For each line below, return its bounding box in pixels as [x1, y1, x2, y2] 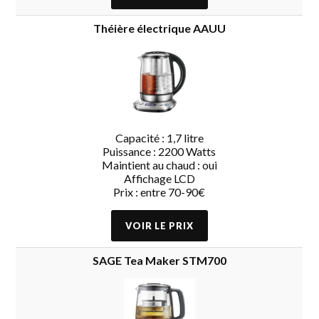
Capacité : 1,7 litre [115, 130, 204, 145]
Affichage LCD [123, 171, 195, 185]
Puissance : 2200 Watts [103, 144, 216, 158]
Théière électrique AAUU [93, 21, 226, 35]
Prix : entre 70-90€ [113, 184, 206, 199]
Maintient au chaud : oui [101, 157, 217, 172]
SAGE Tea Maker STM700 [92, 253, 226, 267]
